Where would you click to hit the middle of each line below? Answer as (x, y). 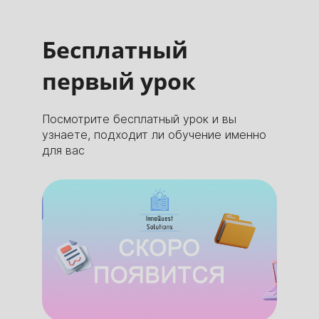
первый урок (119, 80)
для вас (63, 150)
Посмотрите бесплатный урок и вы (139, 119)
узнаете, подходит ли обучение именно (154, 134)
